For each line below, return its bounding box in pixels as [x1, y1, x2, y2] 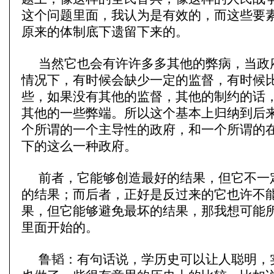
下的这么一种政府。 [21, 139, 137, 154]
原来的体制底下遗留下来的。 [21, 24, 188, 39]
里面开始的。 [21, 220, 98, 235]
